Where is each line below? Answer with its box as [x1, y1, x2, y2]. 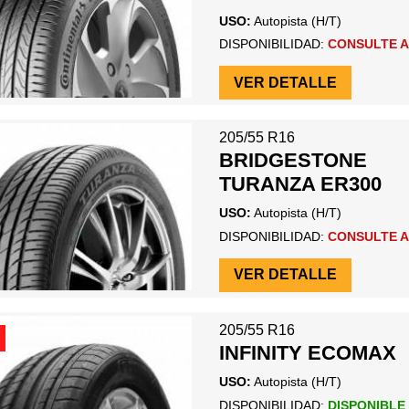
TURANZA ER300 [218, 173, 382, 196]
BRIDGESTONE [218, 149, 367, 173]
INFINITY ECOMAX [218, 341, 396, 365]
